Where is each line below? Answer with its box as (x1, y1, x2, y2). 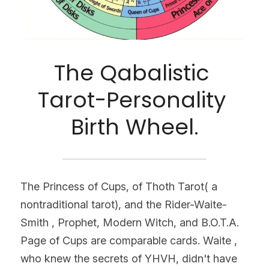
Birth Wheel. (70, 111, 199, 142)
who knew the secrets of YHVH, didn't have (20, 252, 237, 265)
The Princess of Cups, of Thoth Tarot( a (20, 180, 217, 193)
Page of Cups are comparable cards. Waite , (20, 234, 237, 247)
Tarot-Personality (37, 84, 226, 115)
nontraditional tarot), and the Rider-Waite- (20, 198, 227, 211)
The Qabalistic (54, 57, 209, 88)
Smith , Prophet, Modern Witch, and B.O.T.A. (20, 216, 239, 229)
